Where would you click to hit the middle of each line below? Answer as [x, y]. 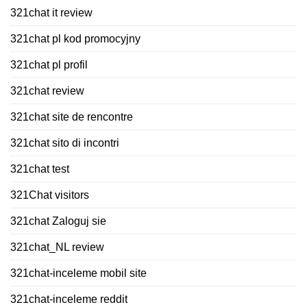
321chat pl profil [49, 64]
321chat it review [51, 12]
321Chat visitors [50, 195]
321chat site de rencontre [72, 116]
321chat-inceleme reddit [69, 299]
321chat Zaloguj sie [58, 221]
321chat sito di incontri [65, 143]
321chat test [40, 169]
